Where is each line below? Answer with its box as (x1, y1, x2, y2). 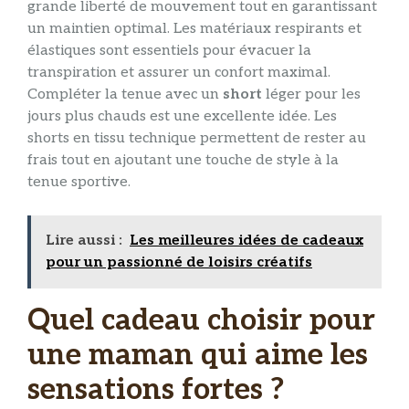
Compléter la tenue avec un (27, 86, 223, 104)
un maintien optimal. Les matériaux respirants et (27, 20, 362, 38)
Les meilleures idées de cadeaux (130, 232, 363, 250)
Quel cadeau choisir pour (27, 303, 375, 339)
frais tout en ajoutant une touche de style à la (27, 152, 339, 170)
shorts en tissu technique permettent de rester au (27, 130, 366, 148)
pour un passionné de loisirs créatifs (46, 254, 312, 272)
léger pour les (262, 86, 361, 104)
